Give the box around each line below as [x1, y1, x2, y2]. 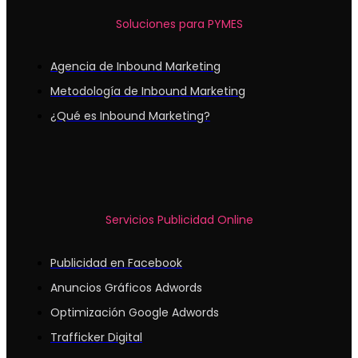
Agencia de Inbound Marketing [50, 58, 221, 75]
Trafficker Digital [50, 328, 142, 345]
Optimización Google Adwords [50, 304, 219, 320]
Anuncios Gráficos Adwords [50, 279, 202, 296]
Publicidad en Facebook [50, 254, 182, 271]
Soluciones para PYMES [115, 15, 243, 32]
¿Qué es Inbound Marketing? [50, 108, 210, 125]
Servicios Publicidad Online [105, 211, 253, 228]
